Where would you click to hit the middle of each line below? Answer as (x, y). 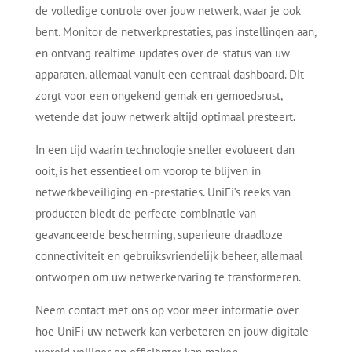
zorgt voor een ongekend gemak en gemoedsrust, (158, 95)
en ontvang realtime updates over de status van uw (162, 53)
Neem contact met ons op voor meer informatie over (167, 310)
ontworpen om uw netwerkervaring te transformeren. (168, 277)
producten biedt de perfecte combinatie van (145, 213)
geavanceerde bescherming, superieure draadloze (159, 234)
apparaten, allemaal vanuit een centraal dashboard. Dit (169, 74)
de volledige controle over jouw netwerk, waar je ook (168, 10)
